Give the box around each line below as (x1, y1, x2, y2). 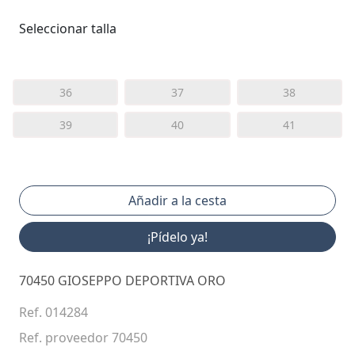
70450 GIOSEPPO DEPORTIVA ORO (19, 271, 226, 289)
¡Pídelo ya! (147, 227, 208, 246)
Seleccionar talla (19, 19, 116, 37)
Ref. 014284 (19, 303, 88, 321)
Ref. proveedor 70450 (19, 328, 147, 346)
